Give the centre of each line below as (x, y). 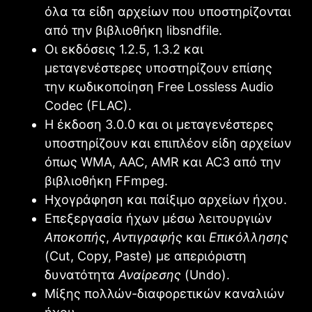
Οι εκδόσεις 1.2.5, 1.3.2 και (124, 49)
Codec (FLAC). (88, 105)
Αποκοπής (75, 237)
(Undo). (205, 274)
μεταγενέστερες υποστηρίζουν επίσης (158, 68)
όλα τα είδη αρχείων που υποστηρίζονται (168, 11)
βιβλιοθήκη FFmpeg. (106, 180)
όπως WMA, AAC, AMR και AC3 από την (163, 162)
